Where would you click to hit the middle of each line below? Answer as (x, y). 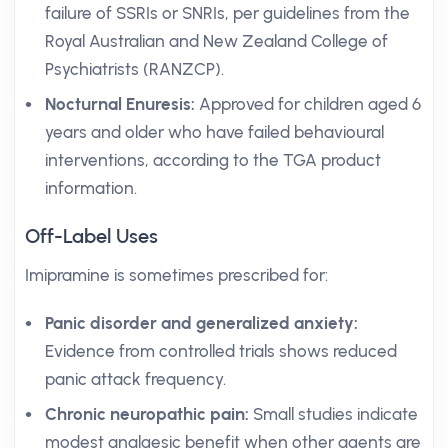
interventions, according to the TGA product (213, 160)
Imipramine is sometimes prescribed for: (176, 275)
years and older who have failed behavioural (214, 132)
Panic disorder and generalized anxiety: (201, 323)
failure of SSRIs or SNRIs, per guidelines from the (227, 13)
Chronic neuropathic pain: (147, 414)
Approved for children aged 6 (308, 104)
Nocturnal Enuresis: (120, 104)
